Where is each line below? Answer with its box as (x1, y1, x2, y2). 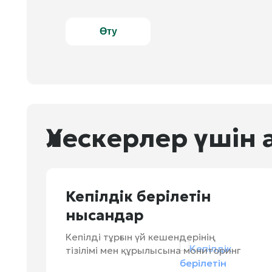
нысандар (66, 206, 144, 225)
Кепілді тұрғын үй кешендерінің (66, 231, 216, 243)
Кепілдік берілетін (66, 188, 211, 206)
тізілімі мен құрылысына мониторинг (66, 244, 241, 256)
